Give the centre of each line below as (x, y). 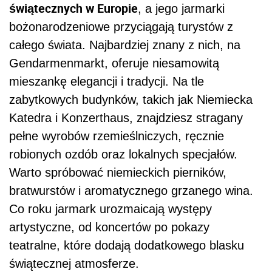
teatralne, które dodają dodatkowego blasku (127, 245)
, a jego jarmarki (181, 8)
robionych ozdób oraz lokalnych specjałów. (123, 154)
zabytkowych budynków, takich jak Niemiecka (131, 99)
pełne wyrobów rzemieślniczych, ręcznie (117, 136)
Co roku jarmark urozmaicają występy (110, 209)
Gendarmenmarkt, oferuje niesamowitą (114, 63)
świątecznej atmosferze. (74, 263)
